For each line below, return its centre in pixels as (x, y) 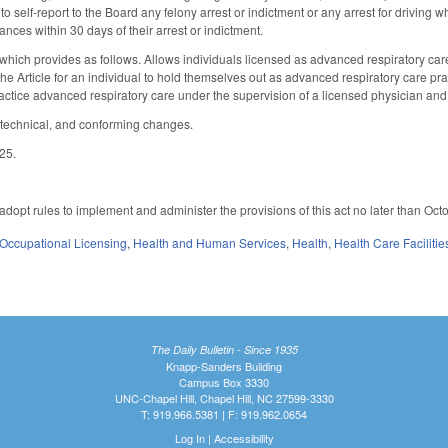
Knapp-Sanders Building (224, 365)
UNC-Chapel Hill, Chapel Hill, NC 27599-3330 (224, 397)
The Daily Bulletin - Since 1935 (224, 349)
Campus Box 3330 (224, 381)
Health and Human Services (210, 243)
